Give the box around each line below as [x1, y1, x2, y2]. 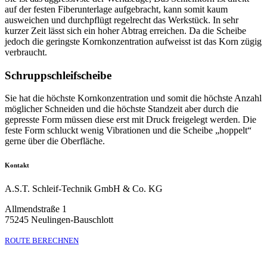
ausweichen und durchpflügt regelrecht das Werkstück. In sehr [5, 14, 238, 25]
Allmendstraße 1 [5, 204, 67, 215]
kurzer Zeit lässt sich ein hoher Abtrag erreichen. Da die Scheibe [5, 25, 246, 36]
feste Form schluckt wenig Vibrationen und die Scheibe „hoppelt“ [5, 125, 252, 136]
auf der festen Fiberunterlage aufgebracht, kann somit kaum [5, 4, 228, 14]
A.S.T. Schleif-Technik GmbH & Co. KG [5, 184, 163, 194]
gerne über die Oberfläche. [5, 136, 105, 147]
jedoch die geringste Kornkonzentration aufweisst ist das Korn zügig [5, 36, 262, 46]
